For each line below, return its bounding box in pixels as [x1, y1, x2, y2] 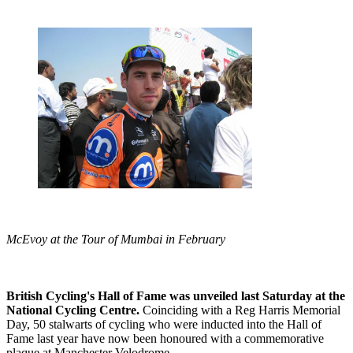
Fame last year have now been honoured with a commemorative [6, 331, 324, 345]
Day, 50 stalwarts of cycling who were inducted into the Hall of [6, 317, 321, 331]
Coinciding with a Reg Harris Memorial [139, 303, 340, 317]
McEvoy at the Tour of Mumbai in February [6, 232, 225, 246]
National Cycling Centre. [6, 303, 139, 317]
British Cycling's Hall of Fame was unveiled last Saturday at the [6, 288, 345, 303]
